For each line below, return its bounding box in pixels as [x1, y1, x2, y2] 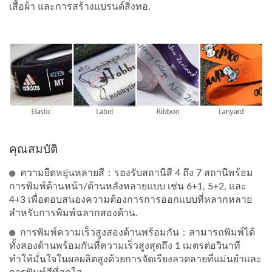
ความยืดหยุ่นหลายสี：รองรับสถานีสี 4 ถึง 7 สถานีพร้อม [20, 168, 253, 178]
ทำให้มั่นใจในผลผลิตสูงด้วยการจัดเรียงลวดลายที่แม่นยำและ [9, 254, 262, 265]
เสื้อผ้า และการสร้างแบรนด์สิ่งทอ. [9, 2, 151, 12]
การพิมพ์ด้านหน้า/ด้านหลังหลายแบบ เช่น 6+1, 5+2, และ [9, 182, 246, 192]
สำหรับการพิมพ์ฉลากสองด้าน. [9, 208, 138, 219]
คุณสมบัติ [9, 141, 58, 157]
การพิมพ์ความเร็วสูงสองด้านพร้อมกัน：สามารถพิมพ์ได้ [20, 228, 255, 238]
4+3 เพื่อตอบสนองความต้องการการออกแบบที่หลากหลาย [9, 195, 252, 205]
